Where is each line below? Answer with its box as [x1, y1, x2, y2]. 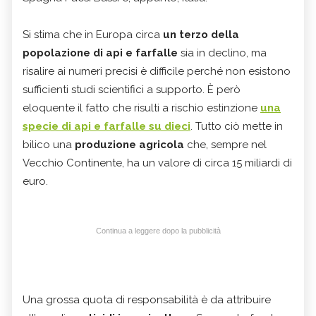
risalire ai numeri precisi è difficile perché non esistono [23, 65, 291, 78]
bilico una [23, 138, 75, 152]
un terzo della [163, 28, 239, 42]
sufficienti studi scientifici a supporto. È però [23, 83, 241, 97]
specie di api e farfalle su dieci [23, 120, 190, 133]
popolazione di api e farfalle [23, 47, 178, 60]
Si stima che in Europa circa [23, 28, 163, 42]
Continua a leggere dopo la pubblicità [95, 226, 221, 236]
